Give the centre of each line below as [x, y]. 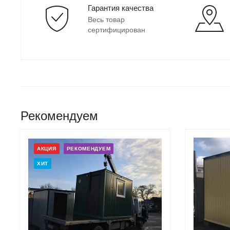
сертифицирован [117, 30]
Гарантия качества [121, 8]
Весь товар [106, 19]
